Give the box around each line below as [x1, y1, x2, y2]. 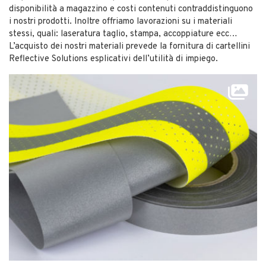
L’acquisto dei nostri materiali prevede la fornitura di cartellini [9, 41, 250, 53]
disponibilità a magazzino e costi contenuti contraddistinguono [9, 4, 253, 15]
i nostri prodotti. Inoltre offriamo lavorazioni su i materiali [9, 16, 232, 28]
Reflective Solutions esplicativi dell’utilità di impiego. [9, 53, 218, 65]
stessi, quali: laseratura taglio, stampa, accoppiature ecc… [9, 28, 237, 40]
